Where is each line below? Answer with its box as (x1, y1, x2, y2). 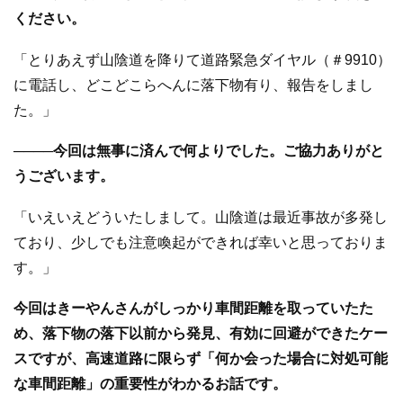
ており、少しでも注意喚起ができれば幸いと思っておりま (13, 234, 388, 250)
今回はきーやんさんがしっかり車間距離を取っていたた (13, 300, 373, 317)
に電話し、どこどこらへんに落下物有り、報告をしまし (13, 76, 373, 93)
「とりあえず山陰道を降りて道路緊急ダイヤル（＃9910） (13, 51, 391, 67)
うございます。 (13, 168, 114, 184)
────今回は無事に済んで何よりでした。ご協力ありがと (13, 143, 384, 159)
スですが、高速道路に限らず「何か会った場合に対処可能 (13, 351, 388, 367)
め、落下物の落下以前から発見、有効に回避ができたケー (13, 326, 388, 342)
